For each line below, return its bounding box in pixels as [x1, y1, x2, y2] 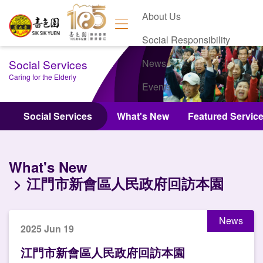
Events [142, 80, 171, 93]
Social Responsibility [142, 33, 231, 46]
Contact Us [142, 103, 189, 117]
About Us [142, 9, 181, 23]
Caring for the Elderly [9, 72, 76, 82]
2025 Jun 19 [21, 222, 74, 235]
